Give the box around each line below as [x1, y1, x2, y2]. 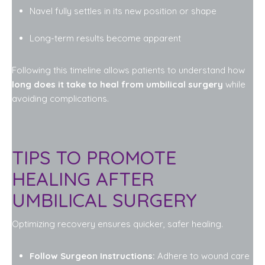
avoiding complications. [12, 93, 109, 104]
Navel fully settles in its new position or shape [30, 5, 216, 17]
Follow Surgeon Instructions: [30, 250, 155, 261]
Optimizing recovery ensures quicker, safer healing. [12, 218, 223, 230]
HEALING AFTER [12, 166, 154, 190]
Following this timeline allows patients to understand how [12, 64, 247, 76]
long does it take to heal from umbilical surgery [12, 79, 223, 90]
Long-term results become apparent [30, 33, 181, 44]
